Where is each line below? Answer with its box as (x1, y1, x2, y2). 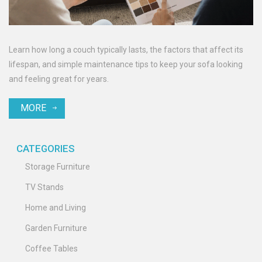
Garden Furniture (25, 223, 87, 233)
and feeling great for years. (9, 74, 109, 84)
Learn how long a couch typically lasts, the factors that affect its (9, 45, 243, 55)
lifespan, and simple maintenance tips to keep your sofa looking (9, 60, 243, 70)
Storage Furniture (25, 162, 90, 172)
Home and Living (25, 203, 86, 213)
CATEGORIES (16, 143, 75, 155)
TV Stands (25, 182, 64, 192)
